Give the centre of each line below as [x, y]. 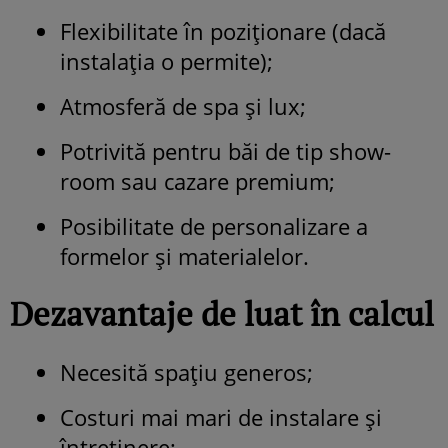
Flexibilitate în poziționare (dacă [223, 30]
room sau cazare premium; [197, 180]
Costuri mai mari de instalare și [221, 416]
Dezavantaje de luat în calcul [222, 313]
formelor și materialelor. [184, 255]
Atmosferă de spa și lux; [183, 105]
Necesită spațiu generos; [186, 371]
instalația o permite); [166, 60]
